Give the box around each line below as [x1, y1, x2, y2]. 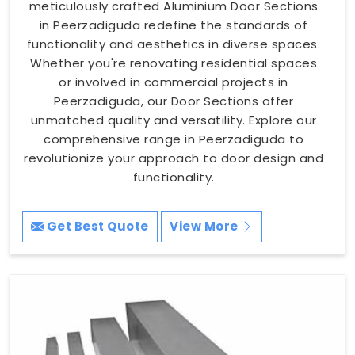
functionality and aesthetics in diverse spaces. [26, 35, 321, 52]
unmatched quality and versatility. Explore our [30, 111, 317, 128]
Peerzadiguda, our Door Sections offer [53, 92, 294, 109]
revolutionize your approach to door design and [24, 149, 323, 166]
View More [170, 217, 241, 235]
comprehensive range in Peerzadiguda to [44, 130, 303, 147]
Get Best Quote [44, 217, 149, 235]
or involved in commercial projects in [59, 73, 288, 90]
